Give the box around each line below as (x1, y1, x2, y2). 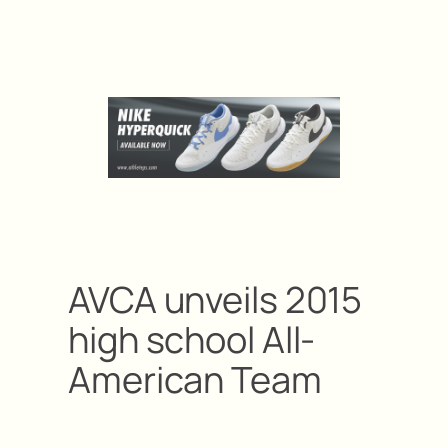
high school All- (68, 314, 316, 364)
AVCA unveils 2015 (68, 274, 363, 324)
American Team (68, 354, 322, 404)
